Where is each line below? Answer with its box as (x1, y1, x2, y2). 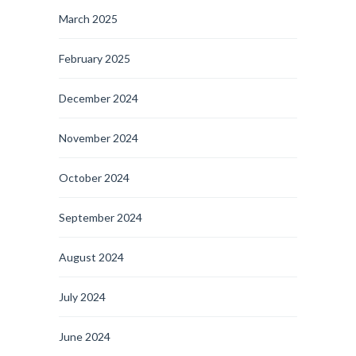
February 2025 (59, 52, 130, 65)
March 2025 (59, 12, 118, 25)
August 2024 (59, 250, 124, 264)
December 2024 (59, 91, 138, 105)
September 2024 (59, 211, 142, 224)
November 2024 (59, 131, 138, 145)
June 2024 (59, 330, 110, 343)
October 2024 (59, 171, 130, 184)
